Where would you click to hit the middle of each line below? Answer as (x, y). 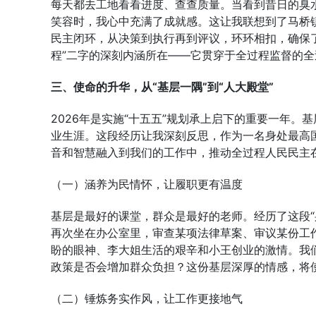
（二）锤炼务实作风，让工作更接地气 (147, 298)
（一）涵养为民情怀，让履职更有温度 (147, 184)
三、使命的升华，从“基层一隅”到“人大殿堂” (162, 87)
